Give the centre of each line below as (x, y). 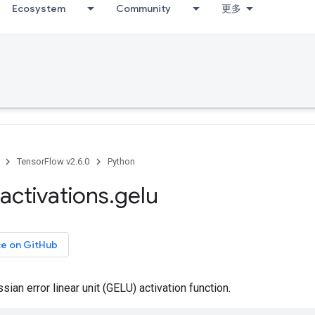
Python (121, 161)
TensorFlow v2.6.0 (53, 161)
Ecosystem (39, 8)
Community (143, 8)
